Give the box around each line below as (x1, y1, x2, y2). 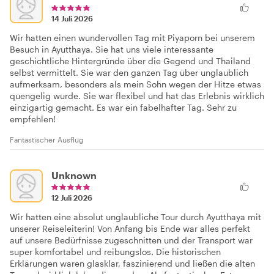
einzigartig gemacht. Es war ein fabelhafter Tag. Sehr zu (10, 102, 237, 113)
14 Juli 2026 (51, 13, 93, 23)
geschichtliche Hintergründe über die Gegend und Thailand (10, 55, 251, 66)
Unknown (51, 169, 97, 181)
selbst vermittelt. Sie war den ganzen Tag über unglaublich (10, 67, 248, 78)
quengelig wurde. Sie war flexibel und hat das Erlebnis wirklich (10, 90, 264, 101)
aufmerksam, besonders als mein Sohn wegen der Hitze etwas (10, 78, 261, 89)
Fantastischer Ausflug (10, 135, 84, 144)
